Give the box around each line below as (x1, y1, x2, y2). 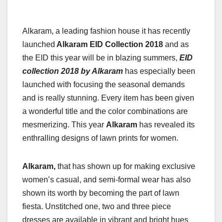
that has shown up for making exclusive (57, 162, 195, 171)
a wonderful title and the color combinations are (22, 107, 188, 116)
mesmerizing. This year (22, 120, 106, 129)
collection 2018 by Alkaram (22, 67, 123, 76)
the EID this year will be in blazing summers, (22, 54, 179, 62)
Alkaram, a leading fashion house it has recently (22, 27, 190, 36)
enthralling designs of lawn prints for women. (22, 134, 178, 143)
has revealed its (137, 120, 195, 129)
